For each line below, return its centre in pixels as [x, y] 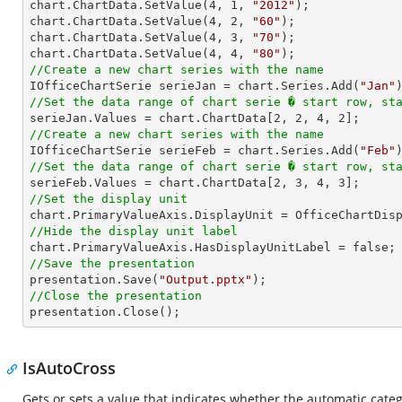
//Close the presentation [116, 296]
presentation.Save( [94, 280]
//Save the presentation [112, 263]
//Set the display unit [109, 199]
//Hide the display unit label [134, 231]
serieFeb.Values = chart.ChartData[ [152, 183]
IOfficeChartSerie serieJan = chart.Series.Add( [195, 86]
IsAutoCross [69, 368]
